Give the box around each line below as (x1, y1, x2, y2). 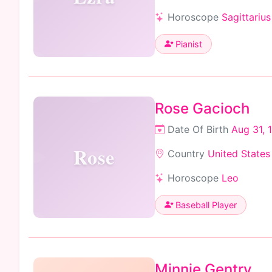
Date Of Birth (165, 123, 231, 135)
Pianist (173, 38, 202, 49)
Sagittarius (222, 10, 271, 23)
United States (208, 147, 270, 160)
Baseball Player (173, 199, 237, 210)
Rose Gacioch (155, 99, 250, 117)
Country (165, 147, 208, 160)
